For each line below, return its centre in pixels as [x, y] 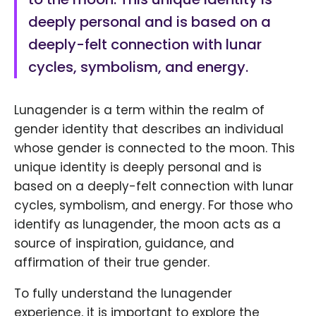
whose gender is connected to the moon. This [154, 148]
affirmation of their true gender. [112, 263]
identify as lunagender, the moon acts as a [147, 225]
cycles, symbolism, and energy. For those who [153, 206]
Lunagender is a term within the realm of [139, 110]
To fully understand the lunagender [123, 294]
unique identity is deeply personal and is [138, 168]
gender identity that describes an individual [149, 129]
